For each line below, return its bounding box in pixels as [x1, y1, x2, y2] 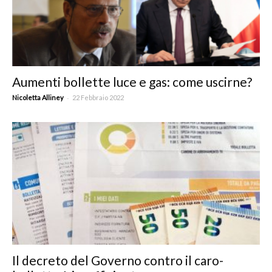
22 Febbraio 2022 [72, 93, 124, 102]
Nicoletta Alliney [12, 93, 64, 102]
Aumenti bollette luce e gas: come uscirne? [12, 74, 252, 90]
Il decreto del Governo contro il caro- [12, 252, 223, 268]
